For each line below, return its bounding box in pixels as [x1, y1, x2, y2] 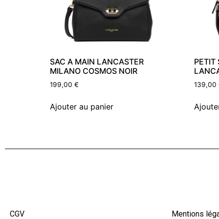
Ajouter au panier [50, 101, 113, 111]
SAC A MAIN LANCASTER [50, 57, 144, 66]
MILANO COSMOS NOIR [50, 66, 137, 76]
